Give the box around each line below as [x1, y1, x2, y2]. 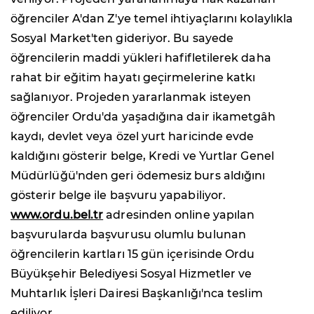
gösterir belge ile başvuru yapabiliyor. [11, 189, 226, 203]
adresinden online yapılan [103, 208, 255, 222]
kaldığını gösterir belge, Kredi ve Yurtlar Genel [11, 149, 274, 163]
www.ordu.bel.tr [11, 208, 104, 222]
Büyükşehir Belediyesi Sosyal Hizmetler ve [11, 267, 252, 281]
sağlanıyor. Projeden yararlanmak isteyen [11, 90, 252, 104]
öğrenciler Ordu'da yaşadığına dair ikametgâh [11, 110, 276, 124]
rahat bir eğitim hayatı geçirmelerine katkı [11, 71, 256, 85]
